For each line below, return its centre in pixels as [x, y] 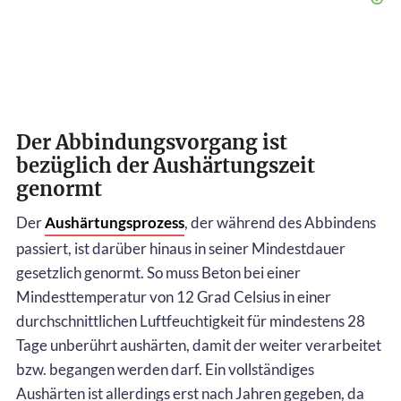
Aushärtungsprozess [115, 223]
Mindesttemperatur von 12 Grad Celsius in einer [174, 297]
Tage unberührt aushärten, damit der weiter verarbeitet [199, 346]
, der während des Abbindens [280, 223]
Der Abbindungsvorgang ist [152, 143]
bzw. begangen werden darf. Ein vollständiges [165, 370]
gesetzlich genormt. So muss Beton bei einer [158, 273]
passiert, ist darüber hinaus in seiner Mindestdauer [181, 249]
